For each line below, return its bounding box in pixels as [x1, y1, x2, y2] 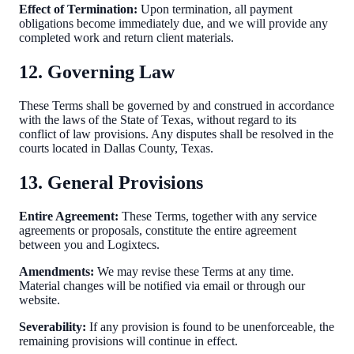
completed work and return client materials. [19, 31, 234, 45]
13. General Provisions [19, 171, 203, 193]
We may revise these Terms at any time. [94, 264, 294, 278]
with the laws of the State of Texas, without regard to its [19, 112, 296, 126]
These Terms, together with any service [119, 209, 317, 223]
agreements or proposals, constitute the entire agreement [19, 223, 296, 237]
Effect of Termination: [19, 2, 137, 17]
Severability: [19, 319, 86, 333]
